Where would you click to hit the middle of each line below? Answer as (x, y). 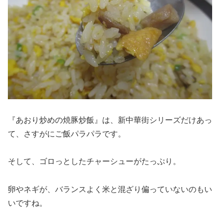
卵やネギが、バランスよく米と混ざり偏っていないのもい (110, 190)
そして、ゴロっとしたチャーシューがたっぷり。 (94, 162)
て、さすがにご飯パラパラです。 (67, 134)
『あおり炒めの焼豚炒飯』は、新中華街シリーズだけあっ (110, 120)
